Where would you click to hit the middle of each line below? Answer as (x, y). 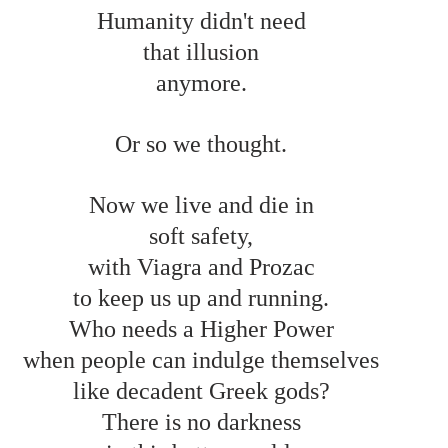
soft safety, (204, 235)
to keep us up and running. (204, 297)
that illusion (204, 51)
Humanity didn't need (204, 20)
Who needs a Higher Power (204, 328)
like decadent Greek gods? (204, 390)
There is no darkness (204, 421)
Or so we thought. (204, 143)
